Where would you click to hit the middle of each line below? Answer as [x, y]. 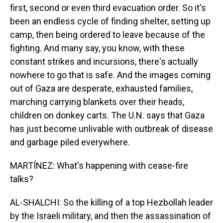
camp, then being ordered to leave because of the [108, 35]
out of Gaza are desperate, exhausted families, [101, 88]
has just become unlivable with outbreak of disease [111, 129]
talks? [22, 179]
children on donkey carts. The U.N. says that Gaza [107, 115]
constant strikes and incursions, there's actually [104, 61]
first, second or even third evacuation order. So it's [108, 8]
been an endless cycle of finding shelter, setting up [110, 21]
